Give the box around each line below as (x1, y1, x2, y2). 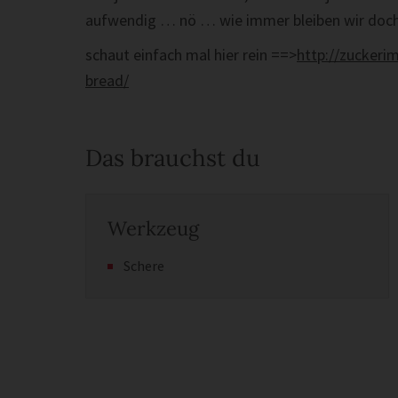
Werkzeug (107, 216, 199, 241)
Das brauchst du (85, 143, 260, 172)
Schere (123, 257, 164, 275)
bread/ (85, 70, 129, 91)
